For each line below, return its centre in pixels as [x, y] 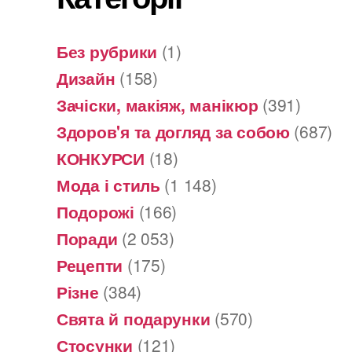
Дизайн [86, 77]
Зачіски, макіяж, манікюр [158, 104]
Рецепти [90, 264]
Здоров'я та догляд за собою [173, 131]
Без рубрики [107, 51]
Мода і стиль [108, 184]
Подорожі [95, 211]
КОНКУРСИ [101, 158]
